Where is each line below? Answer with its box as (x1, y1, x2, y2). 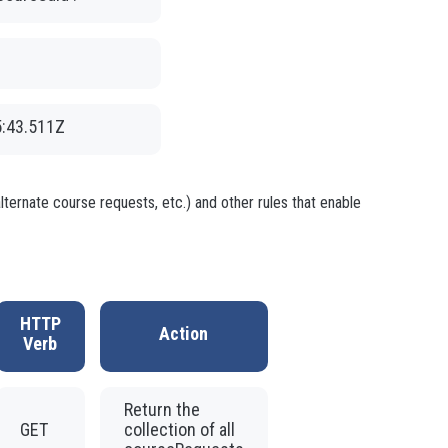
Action (159, 322, 208, 344)
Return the (123, 398, 200, 420)
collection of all (123, 418, 235, 440)
